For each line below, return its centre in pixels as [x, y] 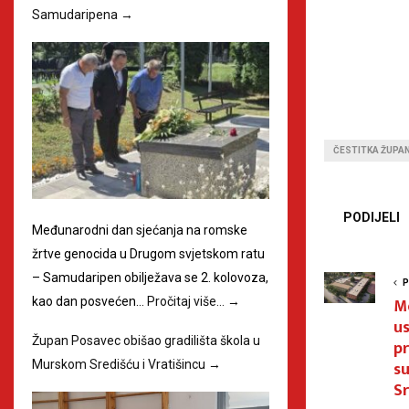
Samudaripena [76, 14]
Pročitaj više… [187, 302]
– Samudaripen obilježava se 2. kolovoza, [150, 278]
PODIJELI [372, 218]
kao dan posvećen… [89, 302]
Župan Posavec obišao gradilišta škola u [146, 341]
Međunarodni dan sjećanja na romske [140, 231]
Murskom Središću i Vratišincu [120, 365]
